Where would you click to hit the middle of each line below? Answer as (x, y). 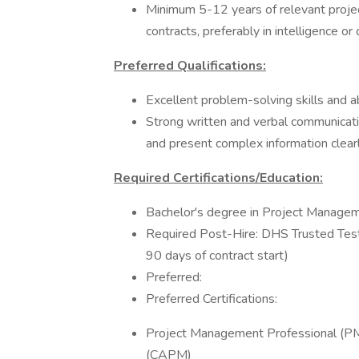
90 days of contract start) (217, 256)
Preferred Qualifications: (190, 66)
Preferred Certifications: (212, 299)
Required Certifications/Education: (218, 178)
